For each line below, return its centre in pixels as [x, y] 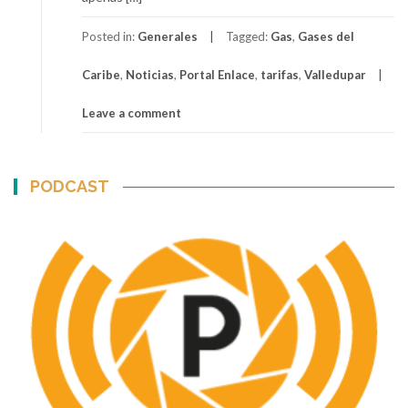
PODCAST [70, 186]
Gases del [326, 36]
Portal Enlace [217, 74]
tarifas [280, 74]
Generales [168, 36]
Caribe [101, 74]
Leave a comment [132, 112]
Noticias [150, 74]
